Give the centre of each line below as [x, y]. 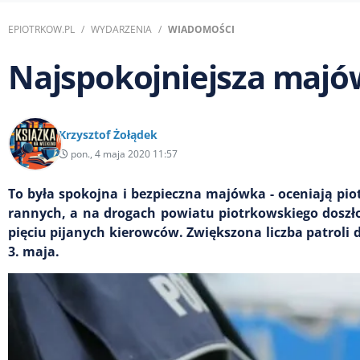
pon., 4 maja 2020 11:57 [123, 153]
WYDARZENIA [121, 29]
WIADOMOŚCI [201, 29]
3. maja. [34, 251]
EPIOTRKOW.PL [41, 29]
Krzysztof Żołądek [108, 134]
